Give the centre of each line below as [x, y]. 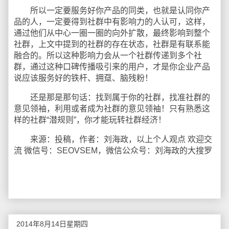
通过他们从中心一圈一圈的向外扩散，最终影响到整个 [112, 33]
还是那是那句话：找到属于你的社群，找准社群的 [112, 97]
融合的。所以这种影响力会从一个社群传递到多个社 [108, 55]
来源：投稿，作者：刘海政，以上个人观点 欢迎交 [113, 139]
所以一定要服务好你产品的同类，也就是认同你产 [112, 10]
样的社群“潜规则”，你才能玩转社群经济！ [90, 120]
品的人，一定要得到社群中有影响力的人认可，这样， [112, 22]
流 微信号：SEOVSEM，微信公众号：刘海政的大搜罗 [113, 151]
